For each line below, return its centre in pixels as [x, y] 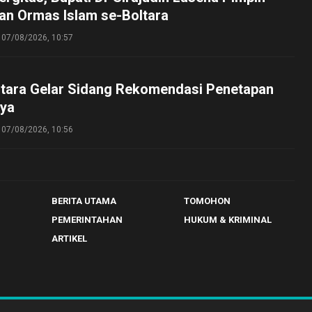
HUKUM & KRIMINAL [227, 220]
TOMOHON [207, 201]
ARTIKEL [69, 239]
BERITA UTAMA [84, 201]
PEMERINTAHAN [87, 220]
